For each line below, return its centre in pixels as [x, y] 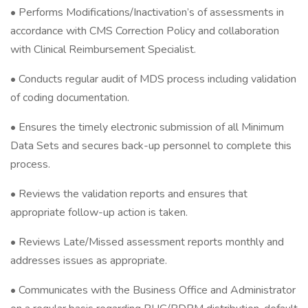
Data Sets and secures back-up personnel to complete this [151, 146]
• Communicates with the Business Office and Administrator [153, 290]
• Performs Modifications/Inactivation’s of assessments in [147, 12]
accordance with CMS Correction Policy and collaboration [145, 31]
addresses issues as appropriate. [89, 261]
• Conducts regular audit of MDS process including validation [153, 79]
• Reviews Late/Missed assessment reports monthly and [147, 242]
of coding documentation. [70, 98]
